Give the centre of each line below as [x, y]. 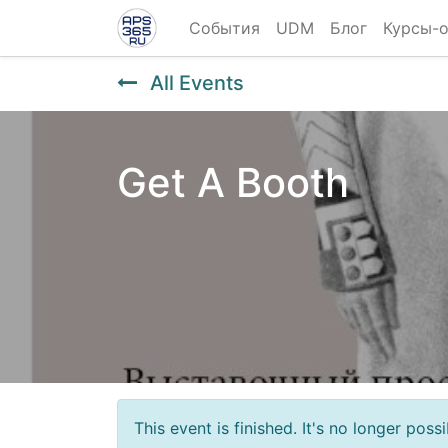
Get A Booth [233, 182]
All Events [197, 83]
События [224, 28]
